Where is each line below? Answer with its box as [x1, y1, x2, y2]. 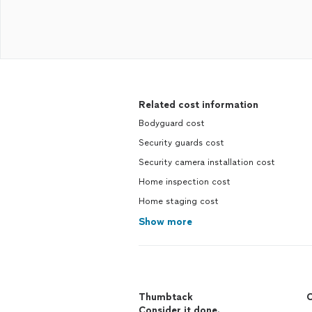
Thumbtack [139, 291, 193, 303]
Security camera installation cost [139, 157, 275, 167]
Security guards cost [139, 138, 224, 148]
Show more [139, 216, 192, 228]
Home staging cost [139, 196, 219, 206]
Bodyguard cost [139, 118, 205, 128]
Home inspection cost [139, 177, 231, 187]
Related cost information [139, 99, 258, 111]
